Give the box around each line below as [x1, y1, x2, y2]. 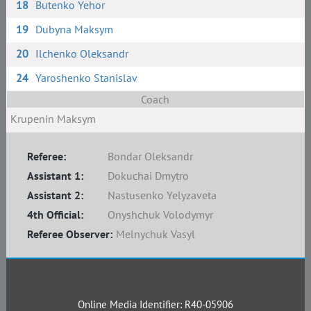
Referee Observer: [26, 227, 112, 241]
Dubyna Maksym [35, 22, 114, 36]
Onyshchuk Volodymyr [107, 208, 213, 221]
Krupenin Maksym [10, 112, 96, 126]
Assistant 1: [26, 169, 83, 183]
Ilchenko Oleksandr [35, 47, 129, 60]
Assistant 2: [26, 188, 83, 202]
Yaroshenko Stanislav [35, 71, 138, 85]
